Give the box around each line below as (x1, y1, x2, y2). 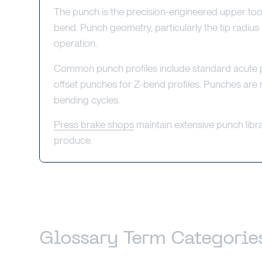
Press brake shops (53, 118, 134, 131)
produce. (53, 134, 92, 147)
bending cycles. (53, 93, 120, 106)
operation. (53, 36, 97, 49)
